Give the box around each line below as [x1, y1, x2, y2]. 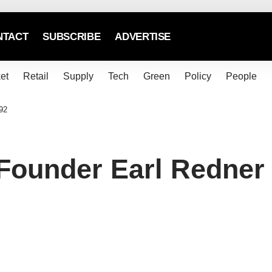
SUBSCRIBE [42, 30, 101, 42]
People [225, 71, 257, 81]
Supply [63, 71, 93, 81]
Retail [22, 71, 49, 81]
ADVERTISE [115, 30, 171, 42]
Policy [184, 71, 211, 81]
